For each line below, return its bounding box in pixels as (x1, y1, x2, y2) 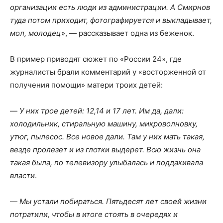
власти (10, 170, 35, 180)
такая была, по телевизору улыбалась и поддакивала (10, 157, 203, 167)
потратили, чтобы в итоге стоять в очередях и (10, 209, 178, 219)
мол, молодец (10, 28, 61, 38)
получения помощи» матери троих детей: (10, 80, 163, 90)
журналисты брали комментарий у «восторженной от (10, 67, 206, 77)
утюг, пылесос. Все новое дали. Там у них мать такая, (10, 131, 205, 141)
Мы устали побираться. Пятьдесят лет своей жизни (19, 196, 207, 206)
